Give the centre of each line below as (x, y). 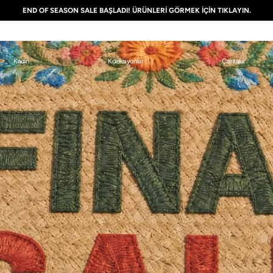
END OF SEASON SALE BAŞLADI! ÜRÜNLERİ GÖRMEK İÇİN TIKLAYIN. (136, 10)
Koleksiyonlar (126, 61)
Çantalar (234, 61)
